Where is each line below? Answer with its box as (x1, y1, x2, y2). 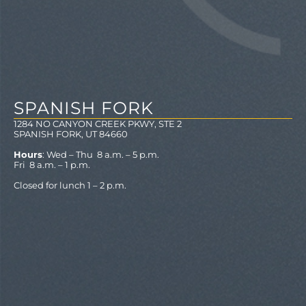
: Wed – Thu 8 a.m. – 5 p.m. (42, 148, 159, 160)
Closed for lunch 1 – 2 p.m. (14, 179, 126, 191)
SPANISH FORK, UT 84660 (14, 128, 128, 139)
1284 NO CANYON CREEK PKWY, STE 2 (14, 117, 182, 129)
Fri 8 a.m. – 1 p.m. (14, 158, 90, 170)
